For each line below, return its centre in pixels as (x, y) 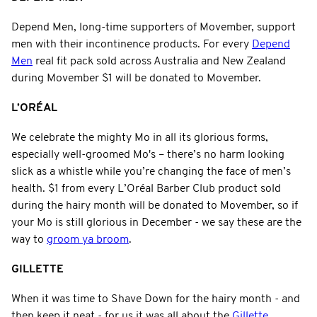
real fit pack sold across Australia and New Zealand (159, 61)
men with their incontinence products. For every (132, 44)
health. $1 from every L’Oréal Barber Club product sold (146, 189)
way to (29, 240)
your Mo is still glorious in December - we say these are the (156, 223)
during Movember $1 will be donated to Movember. (136, 78)
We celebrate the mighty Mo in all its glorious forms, (140, 138)
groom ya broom (88, 240)
